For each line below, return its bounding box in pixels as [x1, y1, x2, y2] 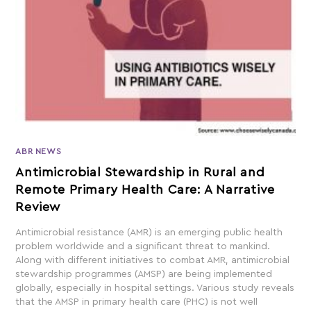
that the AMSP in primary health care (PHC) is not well [15, 296, 258, 307]
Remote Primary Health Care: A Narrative [15, 183, 275, 196]
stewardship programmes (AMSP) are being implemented [15, 269, 273, 279]
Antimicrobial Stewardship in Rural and [15, 165, 265, 178]
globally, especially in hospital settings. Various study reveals [15, 283, 295, 293]
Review [15, 200, 61, 213]
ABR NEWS [15, 146, 62, 155]
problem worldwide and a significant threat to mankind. [15, 241, 271, 251]
